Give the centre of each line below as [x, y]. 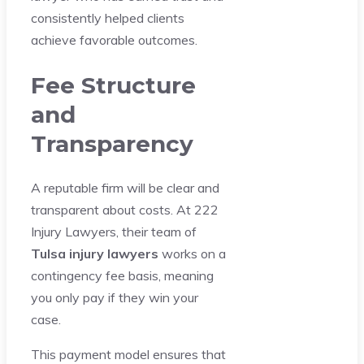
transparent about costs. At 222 [125, 209]
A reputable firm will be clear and [125, 187]
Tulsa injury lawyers [95, 253]
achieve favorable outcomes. [114, 40]
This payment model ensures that [128, 354]
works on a [192, 253]
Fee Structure [113, 85]
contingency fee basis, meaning [122, 275]
